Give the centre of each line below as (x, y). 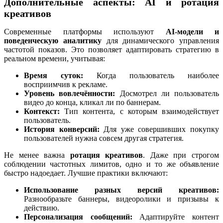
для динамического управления (160, 40)
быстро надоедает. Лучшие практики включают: (86, 173)
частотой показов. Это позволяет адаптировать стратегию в (111, 49)
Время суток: (54, 75)
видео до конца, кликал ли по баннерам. (92, 102)
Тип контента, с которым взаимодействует (139, 111)
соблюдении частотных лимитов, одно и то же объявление (111, 164)
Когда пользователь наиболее (151, 75)
